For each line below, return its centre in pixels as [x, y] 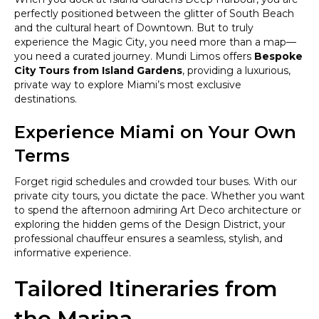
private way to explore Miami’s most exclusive [128, 85]
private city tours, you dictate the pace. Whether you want [159, 196]
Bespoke [278, 56]
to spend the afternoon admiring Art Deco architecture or [158, 210]
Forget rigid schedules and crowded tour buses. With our [156, 182]
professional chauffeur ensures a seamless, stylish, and [148, 239]
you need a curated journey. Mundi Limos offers [134, 56]
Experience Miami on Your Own [155, 132]
